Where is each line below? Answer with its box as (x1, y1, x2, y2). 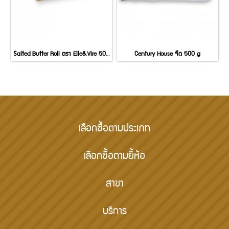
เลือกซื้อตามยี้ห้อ (84, 152, 145, 161)
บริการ (102, 208, 127, 216)
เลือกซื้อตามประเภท (79, 125, 150, 133)
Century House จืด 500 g (134, 51, 200, 57)
